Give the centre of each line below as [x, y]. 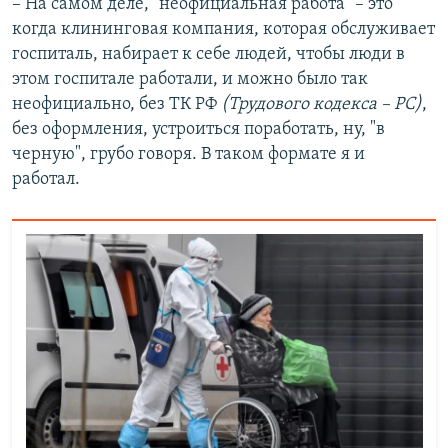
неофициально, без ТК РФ [116, 104]
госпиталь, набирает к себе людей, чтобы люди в [208, 54]
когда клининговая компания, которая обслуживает [223, 29]
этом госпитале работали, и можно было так [190, 79]
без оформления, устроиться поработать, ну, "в [198, 129]
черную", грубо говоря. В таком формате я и [188, 154]
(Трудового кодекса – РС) [321, 104]
